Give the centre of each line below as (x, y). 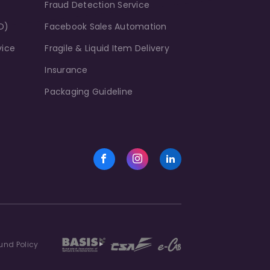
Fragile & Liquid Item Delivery (107, 48)
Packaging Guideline (89, 91)
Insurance (66, 70)
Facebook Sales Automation (106, 26)
